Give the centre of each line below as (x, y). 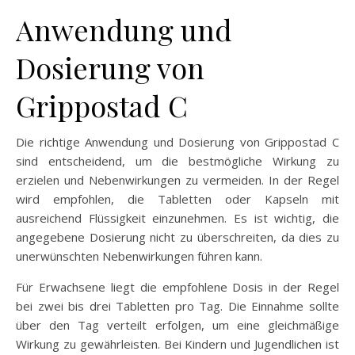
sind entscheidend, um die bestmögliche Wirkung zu (177, 160)
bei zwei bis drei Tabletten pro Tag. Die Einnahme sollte (177, 305)
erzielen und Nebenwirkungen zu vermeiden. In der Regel (177, 179)
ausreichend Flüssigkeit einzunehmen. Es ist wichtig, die (177, 218)
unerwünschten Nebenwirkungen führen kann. (139, 256)
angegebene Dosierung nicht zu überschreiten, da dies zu (177, 237)
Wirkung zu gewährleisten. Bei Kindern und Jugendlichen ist (177, 344)
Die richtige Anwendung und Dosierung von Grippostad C (177, 141)
